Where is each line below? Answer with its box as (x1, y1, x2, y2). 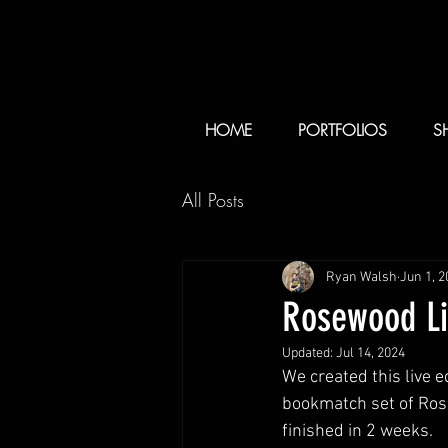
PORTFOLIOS (298, 119, 387, 141)
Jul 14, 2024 (336, 345, 405, 362)
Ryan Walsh (326, 268, 397, 286)
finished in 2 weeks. (282, 421, 433, 442)
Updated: (282, 345, 336, 362)
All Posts (182, 187, 244, 212)
